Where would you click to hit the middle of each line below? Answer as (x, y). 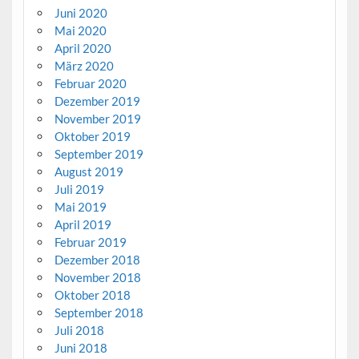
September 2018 (99, 313)
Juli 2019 (79, 190)
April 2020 (83, 48)
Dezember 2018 (97, 260)
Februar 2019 (90, 242)
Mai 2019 (80, 207)
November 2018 (97, 278)
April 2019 (83, 225)
